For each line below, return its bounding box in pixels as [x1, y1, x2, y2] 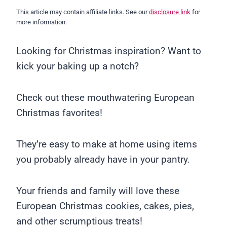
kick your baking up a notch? [16, 60, 139, 72]
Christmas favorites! [16, 107, 102, 119]
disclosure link [149, 8, 191, 16]
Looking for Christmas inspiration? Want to [16, 45, 201, 57]
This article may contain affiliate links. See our [16, 8, 149, 16]
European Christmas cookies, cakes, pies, [16, 200, 194, 212]
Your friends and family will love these [16, 185, 179, 197]
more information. [16, 18, 67, 26]
